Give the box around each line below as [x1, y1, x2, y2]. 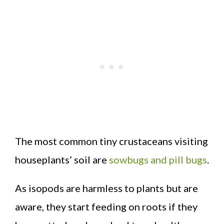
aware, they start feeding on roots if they [15, 200, 197, 212]
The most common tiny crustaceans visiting [15, 134, 208, 147]
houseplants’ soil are [15, 153, 109, 165]
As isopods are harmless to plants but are [15, 181, 198, 194]
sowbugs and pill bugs [109, 153, 207, 165]
